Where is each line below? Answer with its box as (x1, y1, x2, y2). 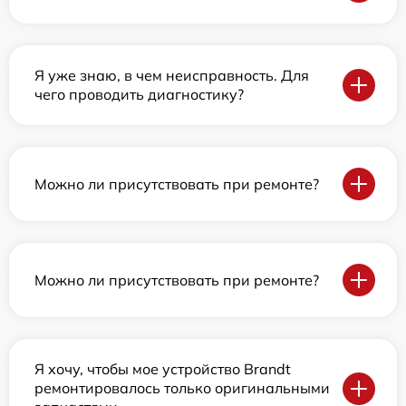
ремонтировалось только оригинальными (34, 379, 330, 398)
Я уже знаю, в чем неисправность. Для (34, 66, 309, 85)
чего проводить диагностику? (34, 85, 244, 104)
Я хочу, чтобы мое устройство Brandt (34, 360, 291, 379)
